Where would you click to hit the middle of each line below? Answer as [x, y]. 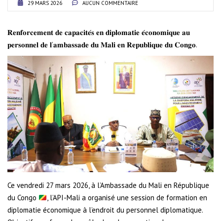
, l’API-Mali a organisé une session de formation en [127, 198]
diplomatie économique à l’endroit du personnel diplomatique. [105, 210]
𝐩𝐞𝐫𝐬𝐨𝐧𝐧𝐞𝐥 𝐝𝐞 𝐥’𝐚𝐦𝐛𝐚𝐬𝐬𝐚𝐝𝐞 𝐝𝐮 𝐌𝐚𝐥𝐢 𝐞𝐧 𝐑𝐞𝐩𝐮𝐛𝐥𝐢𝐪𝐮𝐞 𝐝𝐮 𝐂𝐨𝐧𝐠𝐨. [102, 45]
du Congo [23, 198]
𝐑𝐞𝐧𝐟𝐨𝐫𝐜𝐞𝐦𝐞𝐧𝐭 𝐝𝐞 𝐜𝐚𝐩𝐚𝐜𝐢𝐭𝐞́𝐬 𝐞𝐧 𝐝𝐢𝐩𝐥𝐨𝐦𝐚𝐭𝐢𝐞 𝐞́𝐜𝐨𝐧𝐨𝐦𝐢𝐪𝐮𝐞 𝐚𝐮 [99, 33]
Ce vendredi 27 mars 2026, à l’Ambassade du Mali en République [108, 185]
